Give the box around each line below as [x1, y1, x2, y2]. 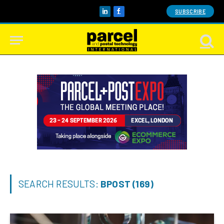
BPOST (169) [100, 178, 154, 189]
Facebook [118, 11, 150, 20]
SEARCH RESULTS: [18, 178, 101, 189]
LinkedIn [104, 11, 131, 20]
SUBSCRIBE [175, 8, 205, 14]
